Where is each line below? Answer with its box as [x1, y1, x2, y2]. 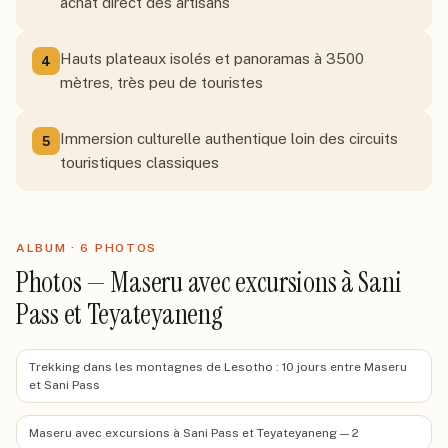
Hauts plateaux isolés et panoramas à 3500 [60, 50, 364, 67]
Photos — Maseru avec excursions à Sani [16, 264, 402, 301]
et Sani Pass [29, 378, 100, 392]
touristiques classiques [60, 154, 219, 171]
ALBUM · [16, 241, 81, 255]
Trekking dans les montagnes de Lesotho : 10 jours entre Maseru [29, 360, 407, 374]
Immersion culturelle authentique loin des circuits [60, 130, 398, 147]
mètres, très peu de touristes [60, 74, 263, 91]
